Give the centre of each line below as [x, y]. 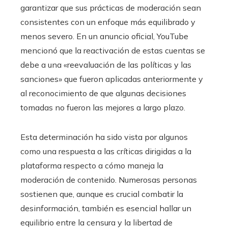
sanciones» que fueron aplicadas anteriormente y [112, 79]
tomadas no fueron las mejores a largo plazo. [103, 107]
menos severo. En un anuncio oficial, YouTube [104, 36]
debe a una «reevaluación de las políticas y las [106, 65]
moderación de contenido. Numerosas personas [109, 180]
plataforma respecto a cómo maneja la [92, 165]
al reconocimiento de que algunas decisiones [103, 93]
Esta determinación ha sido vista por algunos [104, 137]
